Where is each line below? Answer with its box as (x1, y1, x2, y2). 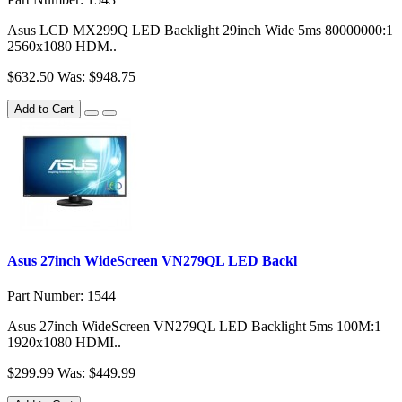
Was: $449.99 (57, 365, 135, 381)
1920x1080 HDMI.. (7, 335, 121, 351)
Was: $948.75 (57, 68, 135, 84)
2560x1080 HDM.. (7, 38, 117, 54)
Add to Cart (14, 101, 74, 116)
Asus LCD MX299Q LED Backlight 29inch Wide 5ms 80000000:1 (7, 22, 393, 38)
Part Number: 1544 (7, 288, 116, 304)
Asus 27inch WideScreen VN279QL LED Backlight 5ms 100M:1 (7, 319, 381, 335)
